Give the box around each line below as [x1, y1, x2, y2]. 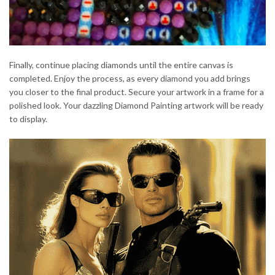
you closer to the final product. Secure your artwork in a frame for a [9, 86, 264, 97]
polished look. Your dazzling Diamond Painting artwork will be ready [9, 99, 263, 110]
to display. [9, 113, 47, 124]
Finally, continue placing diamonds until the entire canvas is [9, 59, 233, 70]
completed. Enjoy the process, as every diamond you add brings [9, 72, 250, 83]
